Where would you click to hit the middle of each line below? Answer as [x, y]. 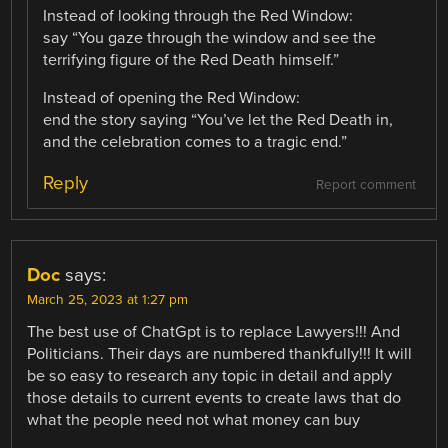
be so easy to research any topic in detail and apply [210, 376]
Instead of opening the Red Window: [172, 97]
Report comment [365, 185]
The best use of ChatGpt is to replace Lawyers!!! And [214, 332]
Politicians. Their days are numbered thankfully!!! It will [220, 354]
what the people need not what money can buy [194, 420]
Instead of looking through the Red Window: [198, 15]
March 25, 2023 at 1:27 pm [108, 300]
